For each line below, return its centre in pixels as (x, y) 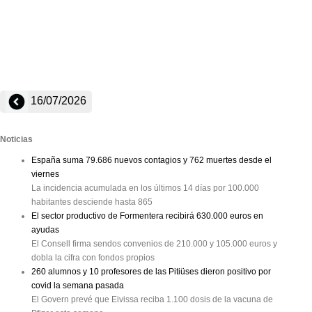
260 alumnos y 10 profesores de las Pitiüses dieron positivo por (151, 272)
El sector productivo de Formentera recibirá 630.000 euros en (147, 216)
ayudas (45, 230)
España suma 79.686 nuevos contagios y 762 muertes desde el (151, 160)
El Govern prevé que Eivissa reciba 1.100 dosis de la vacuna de (152, 299)
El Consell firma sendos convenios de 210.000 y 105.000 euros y (154, 244)
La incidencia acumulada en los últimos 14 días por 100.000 (145, 188)
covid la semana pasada (78, 286)
